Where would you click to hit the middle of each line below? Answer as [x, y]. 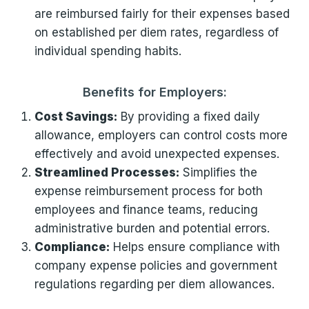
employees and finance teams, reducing [146, 210]
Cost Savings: [76, 117]
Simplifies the [218, 172]
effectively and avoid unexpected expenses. [157, 154]
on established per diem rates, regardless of [156, 32]
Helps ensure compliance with [195, 247]
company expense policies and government [156, 266]
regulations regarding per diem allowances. [154, 284]
